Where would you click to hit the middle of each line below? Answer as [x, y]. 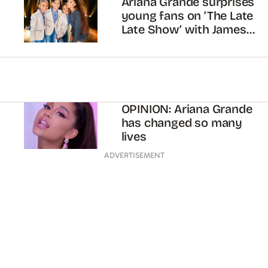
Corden [141, 44]
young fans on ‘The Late [187, 16]
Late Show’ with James [184, 30]
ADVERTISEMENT [134, 156]
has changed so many [182, 123]
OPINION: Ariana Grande [187, 109]
